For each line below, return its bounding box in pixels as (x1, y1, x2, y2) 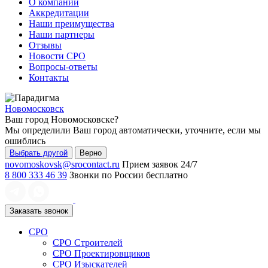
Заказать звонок (10, 206, 68, 215)
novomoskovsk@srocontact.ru (5, 159, 120, 169)
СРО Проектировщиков (53, 248, 150, 258)
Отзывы (29, 40, 62, 50)
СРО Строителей (53, 237, 123, 248)
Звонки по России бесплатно (69, 170, 188, 180)
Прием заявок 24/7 (122, 159, 197, 169)
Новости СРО (29, 51, 86, 61)
